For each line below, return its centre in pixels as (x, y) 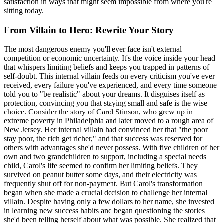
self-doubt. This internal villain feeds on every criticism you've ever (109, 76)
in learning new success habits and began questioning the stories (104, 211)
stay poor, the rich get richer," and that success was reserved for (103, 139)
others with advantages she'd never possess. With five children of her (111, 148)
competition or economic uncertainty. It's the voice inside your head (110, 58)
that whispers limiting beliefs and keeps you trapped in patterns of (107, 67)
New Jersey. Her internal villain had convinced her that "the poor (106, 130)
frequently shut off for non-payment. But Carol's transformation (103, 184)
